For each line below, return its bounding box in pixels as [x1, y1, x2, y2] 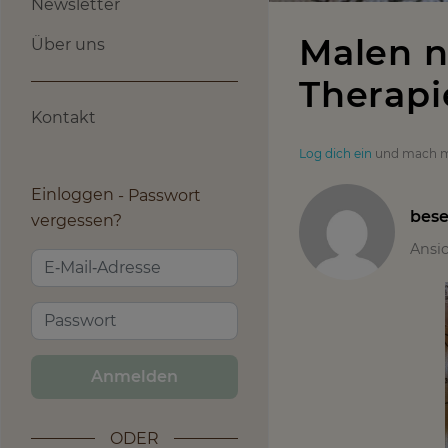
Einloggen [31, 185, 118, 204]
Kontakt [31, 108, 96, 127]
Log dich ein [298, 146, 372, 161]
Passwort [128, 185, 201, 205]
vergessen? [31, 210, 122, 230]
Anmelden [90, 366, 178, 386]
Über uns [31, 35, 105, 54]
